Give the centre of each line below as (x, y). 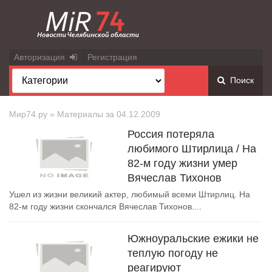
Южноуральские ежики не (193, 239)
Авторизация (42, 57)
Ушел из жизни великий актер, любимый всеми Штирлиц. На (130, 194)
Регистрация (112, 57)
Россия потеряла (171, 134)
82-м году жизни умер (182, 163)
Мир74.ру (28, 114)
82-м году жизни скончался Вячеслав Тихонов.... (105, 206)
